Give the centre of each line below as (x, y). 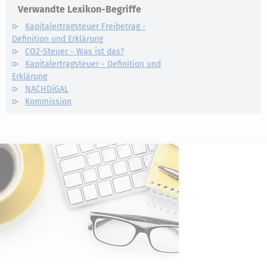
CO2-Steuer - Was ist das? (74, 52)
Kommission (48, 102)
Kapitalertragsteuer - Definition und (93, 64)
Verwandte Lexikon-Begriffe (80, 10)
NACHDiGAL (47, 89)
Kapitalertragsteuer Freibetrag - (86, 27)
